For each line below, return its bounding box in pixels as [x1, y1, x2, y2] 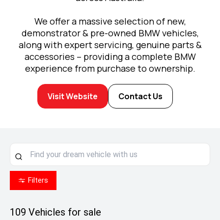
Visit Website [48, 91, 98, 102]
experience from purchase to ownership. [25, 62, 195, 75]
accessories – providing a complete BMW [24, 51, 196, 63]
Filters [28, 176, 48, 185]
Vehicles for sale [26, 206, 101, 219]
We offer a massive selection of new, [34, 15, 186, 27]
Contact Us [118, 91, 163, 102]
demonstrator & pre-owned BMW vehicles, [21, 27, 199, 39]
